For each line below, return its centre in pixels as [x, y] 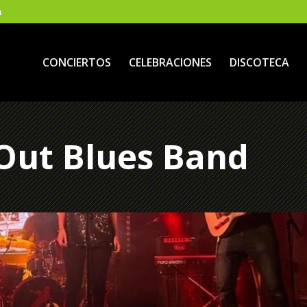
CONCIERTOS [76, 62]
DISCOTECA [259, 62]
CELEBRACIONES [170, 62]
